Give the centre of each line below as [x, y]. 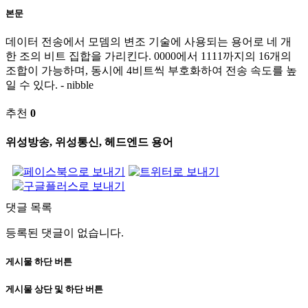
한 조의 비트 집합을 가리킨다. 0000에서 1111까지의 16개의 [148, 56]
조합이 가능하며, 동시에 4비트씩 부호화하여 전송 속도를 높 [151, 71]
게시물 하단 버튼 [39, 261]
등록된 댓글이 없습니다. [65, 232]
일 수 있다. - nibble [49, 85]
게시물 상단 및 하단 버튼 [54, 289]
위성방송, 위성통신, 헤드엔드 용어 [89, 142]
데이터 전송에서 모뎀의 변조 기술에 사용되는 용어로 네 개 [148, 42]
